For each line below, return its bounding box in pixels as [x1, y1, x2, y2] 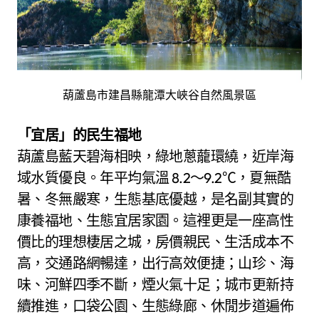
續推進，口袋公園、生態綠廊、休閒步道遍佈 [17, 297, 293, 315]
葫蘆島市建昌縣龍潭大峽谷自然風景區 [63, 88, 256, 103]
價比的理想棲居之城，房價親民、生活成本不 [17, 233, 293, 251]
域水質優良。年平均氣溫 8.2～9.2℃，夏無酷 [17, 169, 291, 187]
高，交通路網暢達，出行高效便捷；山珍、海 [17, 254, 293, 273]
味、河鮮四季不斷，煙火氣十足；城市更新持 [17, 276, 293, 294]
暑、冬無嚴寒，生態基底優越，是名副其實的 [17, 190, 293, 209]
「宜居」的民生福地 [17, 126, 142, 145]
